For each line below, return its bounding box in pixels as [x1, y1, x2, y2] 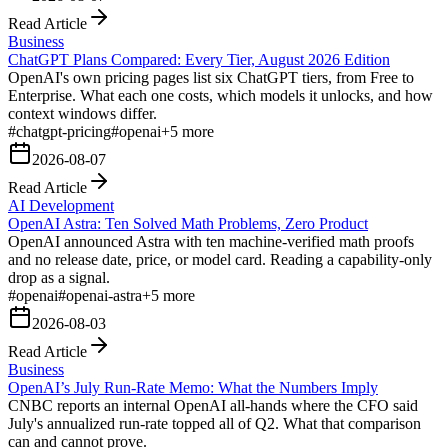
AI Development [8, 196, 114, 214]
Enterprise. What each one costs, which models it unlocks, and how [8, 86, 433, 104]
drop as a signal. [8, 268, 110, 286]
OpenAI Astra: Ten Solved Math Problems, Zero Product [8, 214, 368, 232]
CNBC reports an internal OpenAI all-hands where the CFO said [8, 396, 418, 414]
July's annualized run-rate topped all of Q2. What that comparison [8, 414, 421, 432]
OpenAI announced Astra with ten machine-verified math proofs [8, 232, 414, 250]
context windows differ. [8, 104, 157, 122]
